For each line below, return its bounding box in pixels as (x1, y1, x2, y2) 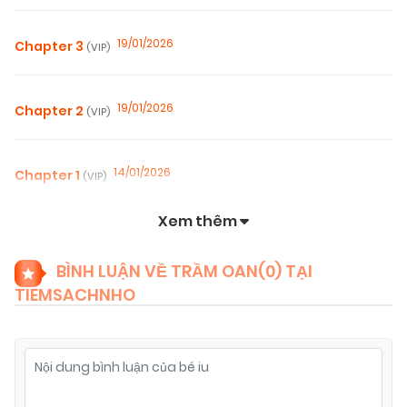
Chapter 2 (15, 102, 86, 121)
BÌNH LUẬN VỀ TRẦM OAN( (56, 260, 265, 283)
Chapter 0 (15, 231, 87, 250)
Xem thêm (158, 211, 240, 233)
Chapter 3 (15, 37, 86, 56)
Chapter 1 (15, 166, 83, 185)
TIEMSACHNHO (15, 283, 135, 307)
